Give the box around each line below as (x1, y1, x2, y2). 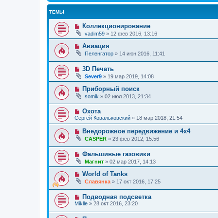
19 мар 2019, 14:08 (108, 73, 154, 79)
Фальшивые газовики (82, 150, 150, 158)
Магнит (85, 159, 104, 165)
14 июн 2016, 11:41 (119, 51, 165, 57)
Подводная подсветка (82, 193, 151, 200)
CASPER (85, 136, 107, 142)
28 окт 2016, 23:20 (93, 200, 138, 206)
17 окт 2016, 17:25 (116, 179, 161, 185)
